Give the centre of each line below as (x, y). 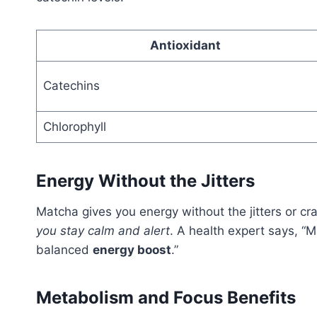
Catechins (71, 86)
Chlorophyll (74, 127)
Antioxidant (185, 46)
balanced (64, 250)
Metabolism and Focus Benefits (166, 298)
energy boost (132, 250)
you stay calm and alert (103, 231)
